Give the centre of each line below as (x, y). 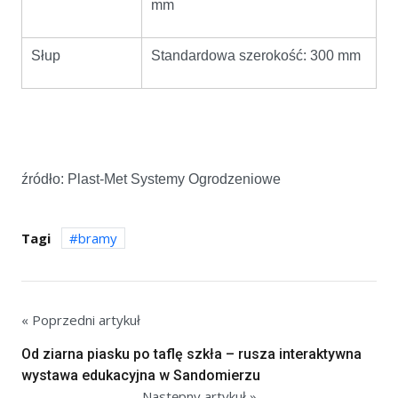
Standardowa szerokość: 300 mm (256, 55)
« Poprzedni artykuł (81, 319)
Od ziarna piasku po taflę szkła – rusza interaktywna (191, 354)
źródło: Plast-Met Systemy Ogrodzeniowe (151, 179)
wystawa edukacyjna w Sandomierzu (141, 375)
